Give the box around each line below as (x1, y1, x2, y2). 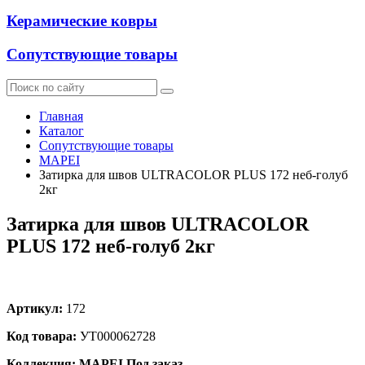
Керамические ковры (7, 12, 157, 30)
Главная (39, 108, 83, 123)
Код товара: (7, 328, 77, 343)
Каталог (39, 123, 84, 138)
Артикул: (7, 301, 63, 315)
